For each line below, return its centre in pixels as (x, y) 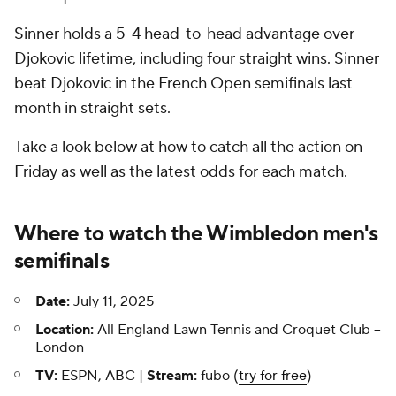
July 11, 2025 (112, 301)
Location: (66, 330)
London (60, 347)
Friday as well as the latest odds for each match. (181, 172)
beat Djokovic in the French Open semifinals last (183, 84)
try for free (273, 376)
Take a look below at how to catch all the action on (188, 147)
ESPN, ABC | (102, 376)
